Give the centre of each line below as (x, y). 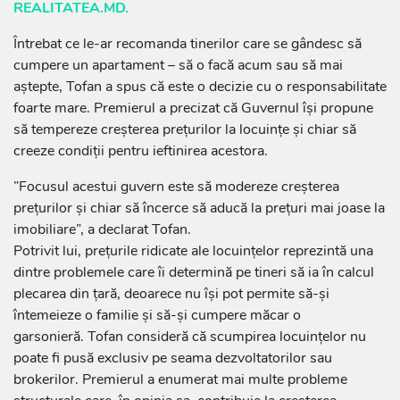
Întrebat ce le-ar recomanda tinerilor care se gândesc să (187, 44)
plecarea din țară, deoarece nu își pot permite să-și (171, 294)
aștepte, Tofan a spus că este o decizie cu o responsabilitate (200, 87)
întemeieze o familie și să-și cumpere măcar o (157, 316)
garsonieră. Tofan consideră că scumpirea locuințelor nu (190, 337)
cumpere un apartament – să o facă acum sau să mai (178, 66)
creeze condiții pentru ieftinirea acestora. (141, 151)
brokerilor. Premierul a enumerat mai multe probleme (180, 380)
